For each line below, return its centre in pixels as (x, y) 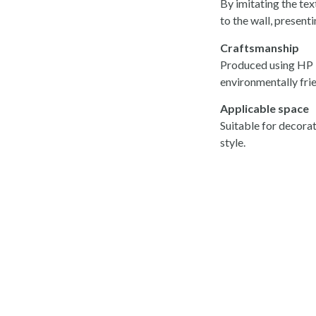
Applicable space (265, 109)
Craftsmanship (260, 47)
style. (233, 142)
